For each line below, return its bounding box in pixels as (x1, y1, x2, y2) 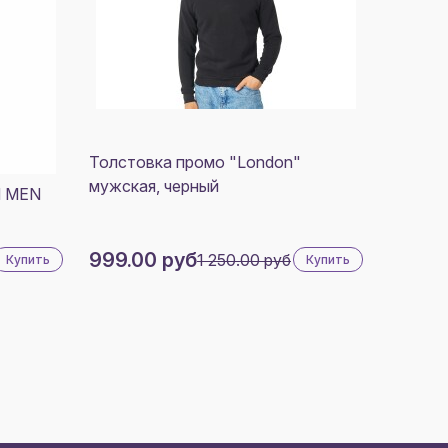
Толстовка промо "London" (89, 151, 301, 172)
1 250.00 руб (197, 250, 291, 270)
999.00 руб (89, 248, 197, 272)
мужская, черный (89, 175, 219, 196)
